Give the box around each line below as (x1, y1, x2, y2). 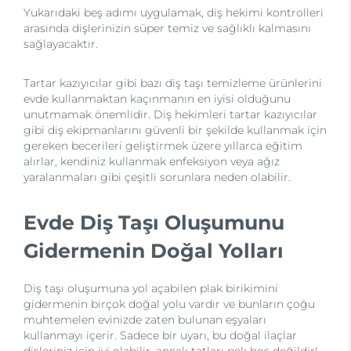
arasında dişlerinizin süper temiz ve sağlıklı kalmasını (24, 21, 311, 36)
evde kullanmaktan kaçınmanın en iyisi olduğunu (24, 92, 291, 107)
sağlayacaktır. (24, 37, 98, 52)
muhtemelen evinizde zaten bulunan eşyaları (24, 313, 266, 327)
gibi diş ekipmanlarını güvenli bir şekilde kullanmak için (24, 123, 327, 138)
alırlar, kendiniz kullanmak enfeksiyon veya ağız (24, 154, 280, 169)
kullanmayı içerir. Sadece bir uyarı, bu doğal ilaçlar (24, 328, 297, 343)
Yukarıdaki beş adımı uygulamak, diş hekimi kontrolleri (24, 5, 324, 20)
